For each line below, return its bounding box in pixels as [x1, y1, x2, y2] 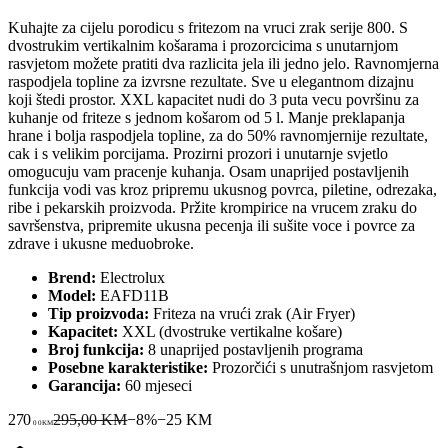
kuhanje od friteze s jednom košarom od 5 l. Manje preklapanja [8, 108, 405, 126]
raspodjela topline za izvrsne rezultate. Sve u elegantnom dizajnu [8, 72, 414, 90]
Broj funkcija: [48, 340, 144, 358]
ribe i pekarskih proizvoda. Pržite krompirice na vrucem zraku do [8, 198, 417, 216]
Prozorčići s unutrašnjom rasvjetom [208, 358, 433, 376]
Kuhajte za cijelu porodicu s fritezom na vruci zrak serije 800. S [8, 18, 408, 36]
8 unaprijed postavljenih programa [144, 340, 363, 358]
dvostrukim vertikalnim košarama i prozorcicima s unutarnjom [8, 36, 398, 54]
